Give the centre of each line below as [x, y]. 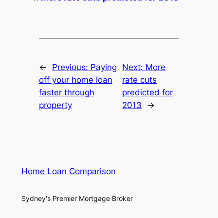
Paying [103, 67]
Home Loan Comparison [68, 172]
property [55, 105]
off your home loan [75, 80]
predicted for [148, 92]
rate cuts [140, 80]
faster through [66, 92]
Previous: [71, 67]
